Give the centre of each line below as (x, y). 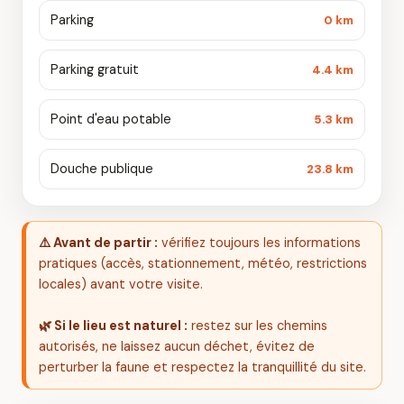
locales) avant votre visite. (121, 284)
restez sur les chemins (257, 326)
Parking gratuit (95, 69)
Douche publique (102, 169)
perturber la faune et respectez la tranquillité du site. (202, 367)
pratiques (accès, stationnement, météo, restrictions (203, 263)
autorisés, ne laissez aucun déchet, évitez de (177, 346)
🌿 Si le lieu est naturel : (113, 326)
